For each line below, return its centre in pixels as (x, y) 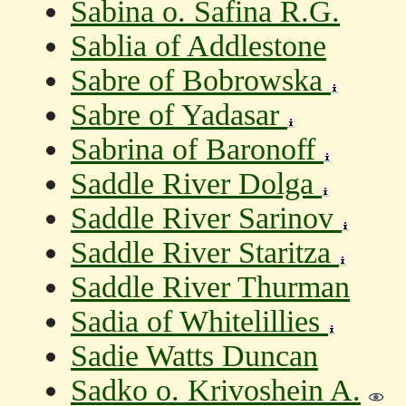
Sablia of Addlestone (198, 46)
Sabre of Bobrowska (201, 80)
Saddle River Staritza (205, 252)
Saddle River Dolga (196, 184)
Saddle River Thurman (210, 287)
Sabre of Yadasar (179, 115)
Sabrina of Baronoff (197, 149)
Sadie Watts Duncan (194, 356)
